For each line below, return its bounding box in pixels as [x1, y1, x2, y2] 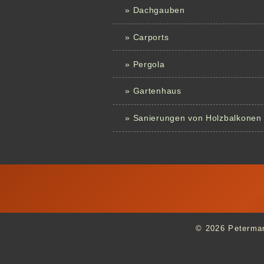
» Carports [125, 32, 169, 42]
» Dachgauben [125, 5, 185, 15]
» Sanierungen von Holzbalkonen [125, 113, 262, 123]
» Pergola [125, 59, 165, 69]
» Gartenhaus [125, 86, 181, 96]
